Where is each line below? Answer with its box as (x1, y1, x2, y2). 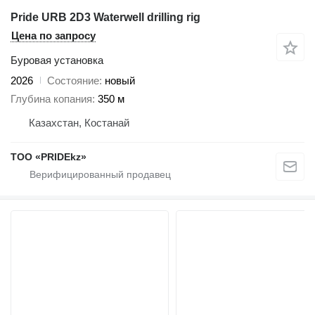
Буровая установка (11, 53, 103, 66)
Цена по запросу (11, 29, 96, 41)
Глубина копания (11, 93, 92, 105)
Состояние (47, 74, 99, 86)
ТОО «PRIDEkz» (11, 151, 86, 163)
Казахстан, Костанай (29, 117, 129, 129)
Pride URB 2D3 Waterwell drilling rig (11, 11, 200, 23)
